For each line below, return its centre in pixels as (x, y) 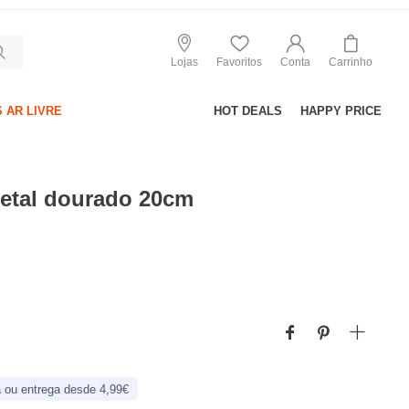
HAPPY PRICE (341, 111)
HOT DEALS (248, 111)
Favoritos (239, 62)
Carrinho (351, 62)
